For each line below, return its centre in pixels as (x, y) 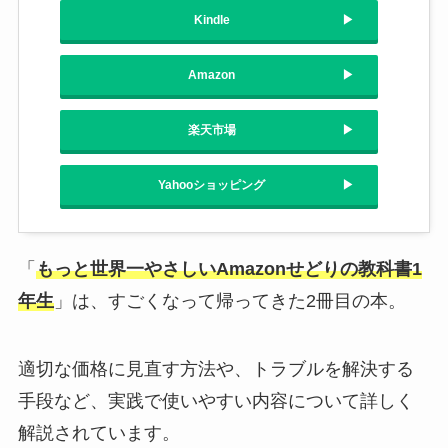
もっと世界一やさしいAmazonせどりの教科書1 (228, 268)
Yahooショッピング (211, 184)
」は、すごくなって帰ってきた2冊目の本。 (229, 300)
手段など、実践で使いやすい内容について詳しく (215, 400)
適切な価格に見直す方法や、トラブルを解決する (215, 368)
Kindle (211, 19)
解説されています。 (98, 432)
